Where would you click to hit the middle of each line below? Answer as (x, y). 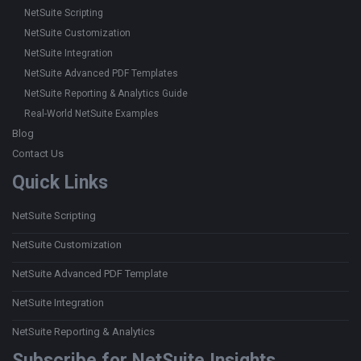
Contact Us (38, 154)
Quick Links (60, 183)
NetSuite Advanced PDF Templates (101, 73)
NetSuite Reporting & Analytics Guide (106, 93)
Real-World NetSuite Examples (91, 114)
